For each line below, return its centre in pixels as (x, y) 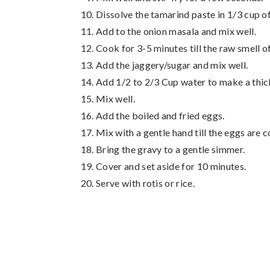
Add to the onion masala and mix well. (176, 31)
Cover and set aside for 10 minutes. (171, 166)
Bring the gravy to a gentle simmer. (171, 149)
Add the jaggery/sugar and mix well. (172, 65)
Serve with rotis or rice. (145, 183)
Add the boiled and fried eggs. (160, 115)
